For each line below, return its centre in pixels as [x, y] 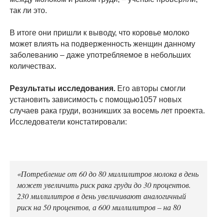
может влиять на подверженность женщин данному [102, 44]
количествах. [33, 66]
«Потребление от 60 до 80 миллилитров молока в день [108, 174]
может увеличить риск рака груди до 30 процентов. [104, 185]
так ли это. [28, 11]
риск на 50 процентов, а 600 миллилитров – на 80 [99, 207]
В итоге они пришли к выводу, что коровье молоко [100, 33]
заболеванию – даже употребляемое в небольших [100, 55]
